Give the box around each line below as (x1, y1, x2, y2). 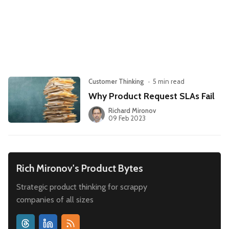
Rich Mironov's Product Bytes (16, 162, 143, 174)
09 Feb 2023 (108, 114, 146, 123)
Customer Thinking (88, 78, 145, 85)
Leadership (14, 8, 50, 16)
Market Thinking (125, 8, 177, 16)
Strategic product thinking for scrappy (16, 182, 147, 192)
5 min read (153, 78, 185, 85)
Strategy (14, 65, 42, 74)
